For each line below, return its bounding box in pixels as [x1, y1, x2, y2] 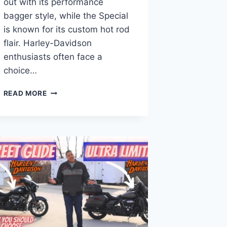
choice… [3, 65, 37, 75]
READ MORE [3, 89, 47, 97]
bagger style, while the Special [3, 10, 128, 21]
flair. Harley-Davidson [3, 37, 92, 48]
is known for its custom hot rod [3, 24, 130, 34]
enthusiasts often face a [3, 51, 102, 62]
